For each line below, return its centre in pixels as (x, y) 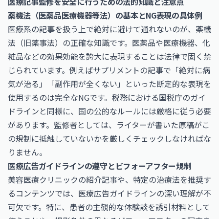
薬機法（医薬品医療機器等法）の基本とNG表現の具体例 (105, 15)
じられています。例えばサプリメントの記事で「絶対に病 (109, 70)
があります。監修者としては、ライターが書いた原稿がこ (109, 125)
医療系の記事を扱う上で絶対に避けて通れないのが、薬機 (109, 29)
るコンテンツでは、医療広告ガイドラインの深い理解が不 (109, 193)
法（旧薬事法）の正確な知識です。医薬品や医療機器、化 (109, 43)
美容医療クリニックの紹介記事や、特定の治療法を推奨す (109, 179)
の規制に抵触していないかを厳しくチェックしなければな (109, 138)
